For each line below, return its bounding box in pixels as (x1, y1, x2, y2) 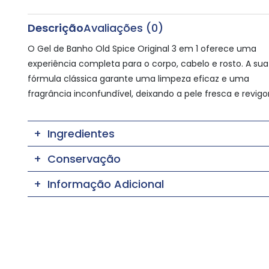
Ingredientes (47, 126, 115, 142)
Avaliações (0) (83, 20, 163, 36)
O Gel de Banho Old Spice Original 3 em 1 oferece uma (27, 43, 256, 55)
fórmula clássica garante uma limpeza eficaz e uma (27, 73, 249, 85)
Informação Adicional (47, 177, 164, 192)
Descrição (27, 20, 83, 36)
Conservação (47, 151, 121, 167)
